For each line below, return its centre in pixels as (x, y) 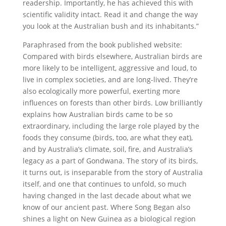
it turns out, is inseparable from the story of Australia (112, 172)
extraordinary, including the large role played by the (111, 126)
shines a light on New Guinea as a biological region (109, 218)
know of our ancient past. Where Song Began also (106, 207)
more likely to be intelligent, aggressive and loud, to (109, 68)
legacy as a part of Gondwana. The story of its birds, (110, 160)
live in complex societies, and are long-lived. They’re (110, 79)
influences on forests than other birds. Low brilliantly (112, 102)
